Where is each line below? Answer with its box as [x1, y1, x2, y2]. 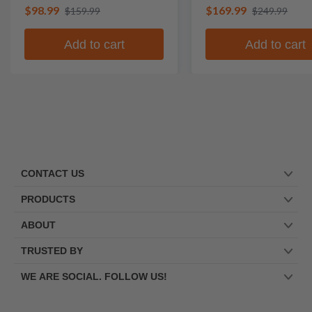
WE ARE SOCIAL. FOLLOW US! [21, 271, 167, 282]
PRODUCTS [21, 194, 75, 205]
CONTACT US [21, 168, 84, 179]
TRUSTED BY [21, 245, 83, 256]
